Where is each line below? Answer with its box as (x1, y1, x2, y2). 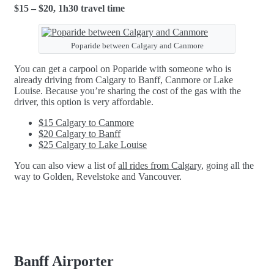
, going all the (201, 160, 254, 171)
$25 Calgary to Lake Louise (39, 139, 147, 150)
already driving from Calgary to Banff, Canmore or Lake (14, 74, 233, 85)
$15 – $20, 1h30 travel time (14, 2, 125, 13)
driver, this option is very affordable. (14, 96, 154, 107)
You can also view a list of (14, 160, 118, 171)
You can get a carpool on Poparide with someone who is (14, 63, 231, 74)
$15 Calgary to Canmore (39, 117, 134, 128)
